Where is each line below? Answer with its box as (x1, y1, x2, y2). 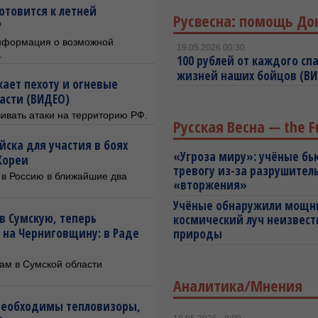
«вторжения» (173, 177, 247, 193)
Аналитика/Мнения (173, 275, 302, 296)
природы (173, 226, 222, 242)
